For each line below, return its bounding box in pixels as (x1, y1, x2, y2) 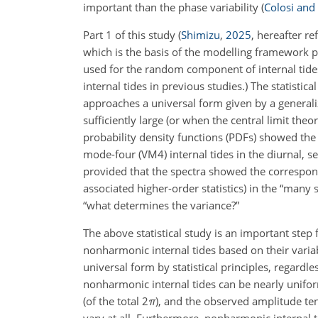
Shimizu (181, 28, 220, 42)
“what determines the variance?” (83, 198, 239, 212)
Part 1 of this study (83, 28, 178, 42)
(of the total (83, 294, 142, 308)
